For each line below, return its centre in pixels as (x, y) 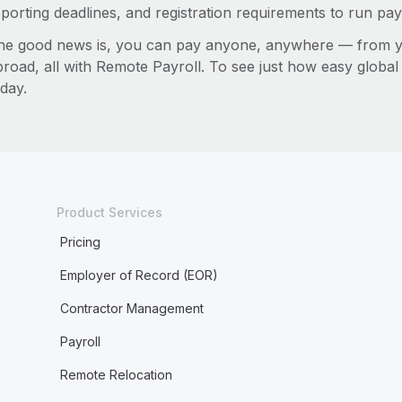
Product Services (109, 212)
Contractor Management (131, 308)
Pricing (80, 242)
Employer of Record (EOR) (139, 275)
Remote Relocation (116, 375)
